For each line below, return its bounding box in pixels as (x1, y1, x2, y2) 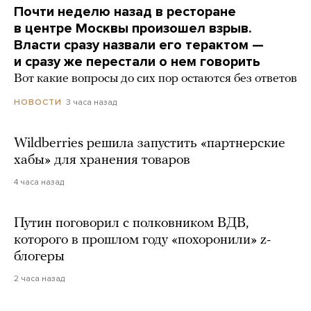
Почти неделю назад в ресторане (14, 3, 236, 21)
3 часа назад (66, 97, 117, 108)
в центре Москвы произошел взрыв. (14, 20, 252, 37)
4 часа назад (14, 177, 64, 187)
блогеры (14, 250, 65, 264)
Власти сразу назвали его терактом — (14, 37, 264, 54)
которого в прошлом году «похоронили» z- (14, 233, 271, 248)
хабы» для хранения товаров (14, 153, 190, 168)
